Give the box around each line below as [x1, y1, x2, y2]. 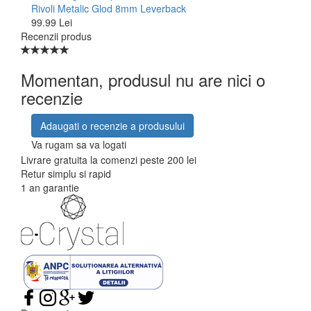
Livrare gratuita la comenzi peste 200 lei [21, 152, 196, 167]
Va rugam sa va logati [31, 137, 126, 151]
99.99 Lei [31, 15, 72, 29]
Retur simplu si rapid [21, 166, 111, 180]
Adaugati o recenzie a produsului [40, 118, 185, 133]
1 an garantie [21, 180, 79, 194]
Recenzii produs [21, 28, 92, 43]
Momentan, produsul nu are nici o [21, 67, 265, 92]
